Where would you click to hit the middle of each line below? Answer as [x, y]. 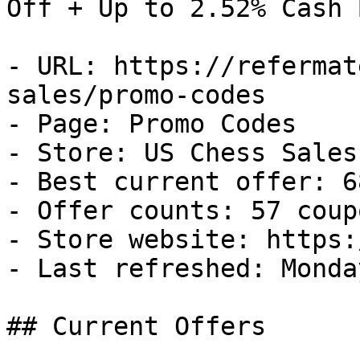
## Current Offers [136, 326]
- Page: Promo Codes [151, 124]
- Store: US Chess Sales [182, 153]
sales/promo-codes [136, 95]
